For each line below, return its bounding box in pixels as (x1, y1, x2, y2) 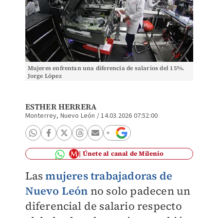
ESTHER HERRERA (25, 101, 97, 112)
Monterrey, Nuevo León (25, 111, 95, 121)
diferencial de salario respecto (25, 199, 182, 213)
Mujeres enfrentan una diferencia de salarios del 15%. (27, 64, 185, 72)
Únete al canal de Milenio (82, 149, 163, 158)
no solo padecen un (90, 183, 191, 198)
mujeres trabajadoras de (45, 168, 172, 183)
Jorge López (27, 72, 62, 80)
